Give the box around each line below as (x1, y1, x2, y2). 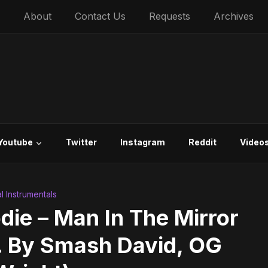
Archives (214, 10, 254, 22)
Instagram (120, 137, 165, 147)
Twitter (66, 137, 97, 147)
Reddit (188, 137, 217, 147)
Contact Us (75, 10, 126, 22)
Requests (149, 10, 190, 22)
